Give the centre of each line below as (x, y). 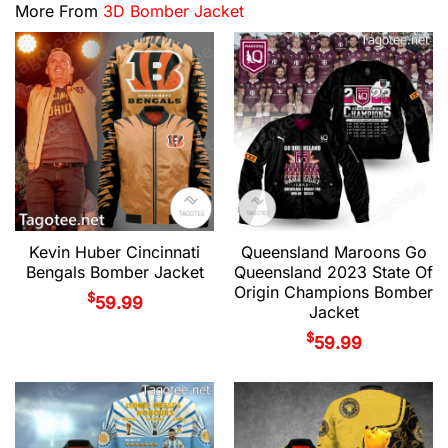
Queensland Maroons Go (333, 251)
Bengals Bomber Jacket (114, 271)
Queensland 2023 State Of (333, 271)
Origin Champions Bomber (333, 291)
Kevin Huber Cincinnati (114, 251)
